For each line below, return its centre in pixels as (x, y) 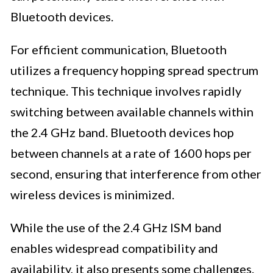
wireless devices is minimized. (92, 195)
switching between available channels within (132, 112)
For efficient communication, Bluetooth (119, 50)
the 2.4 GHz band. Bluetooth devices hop (122, 133)
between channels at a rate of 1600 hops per (131, 153)
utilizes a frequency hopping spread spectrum (134, 70)
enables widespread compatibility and (114, 248)
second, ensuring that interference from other (136, 174)
